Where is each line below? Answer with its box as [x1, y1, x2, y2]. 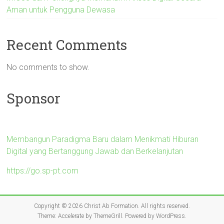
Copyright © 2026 [33, 202, 84, 209]
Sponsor [6, 88, 61, 107]
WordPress [155, 212, 185, 219]
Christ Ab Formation [83, 202, 138, 209]
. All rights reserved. [137, 202, 190, 209]
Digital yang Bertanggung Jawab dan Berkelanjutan [6, 146, 183, 156]
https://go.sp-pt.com [6, 165, 79, 175]
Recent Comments [6, 35, 127, 54]
